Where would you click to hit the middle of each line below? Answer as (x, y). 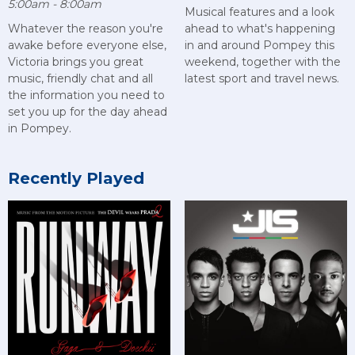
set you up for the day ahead (88, 112)
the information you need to (86, 95)
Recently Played (76, 179)
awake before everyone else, (87, 46)
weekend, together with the (262, 62)
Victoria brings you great (76, 62)
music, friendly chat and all (80, 79)
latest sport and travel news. (261, 79)
